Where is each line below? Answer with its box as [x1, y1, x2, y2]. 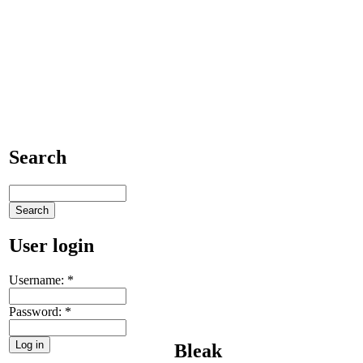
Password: [9, 304, 65, 318]
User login [9, 234, 94, 256]
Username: [9, 272, 67, 287]
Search [9, 146, 66, 168]
